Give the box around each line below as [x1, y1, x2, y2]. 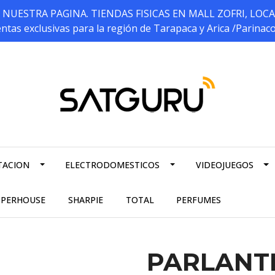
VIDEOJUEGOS [195, 159, 254, 171]
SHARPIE [68, 194, 103, 206]
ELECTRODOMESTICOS [65, 159, 160, 171]
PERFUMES [176, 194, 222, 206]
